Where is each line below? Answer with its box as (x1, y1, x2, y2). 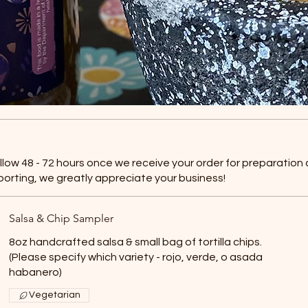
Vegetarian (29, 290, 81, 300)
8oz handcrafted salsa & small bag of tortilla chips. (9, 236, 263, 247)
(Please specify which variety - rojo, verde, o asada (9, 252, 263, 263)
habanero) (9, 267, 63, 278)
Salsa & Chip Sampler (9, 212, 114, 225)
